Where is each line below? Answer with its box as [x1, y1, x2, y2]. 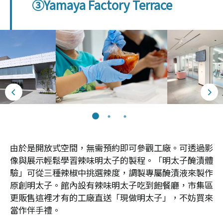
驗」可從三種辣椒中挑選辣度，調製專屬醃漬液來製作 [10, 166, 213, 179]
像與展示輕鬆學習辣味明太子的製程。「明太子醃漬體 [10, 154, 213, 167]
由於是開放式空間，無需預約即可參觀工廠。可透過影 [10, 141, 213, 154]
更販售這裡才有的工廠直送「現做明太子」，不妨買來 [10, 191, 213, 204]
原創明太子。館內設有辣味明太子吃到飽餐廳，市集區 [10, 179, 213, 192]
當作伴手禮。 [10, 204, 61, 217]
